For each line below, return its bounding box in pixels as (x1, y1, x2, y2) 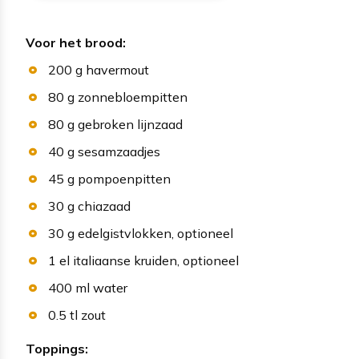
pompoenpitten (77, 171, 171, 188)
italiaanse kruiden (72, 252, 177, 269)
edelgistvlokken (77, 225, 171, 242)
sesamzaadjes (77, 143, 160, 160)
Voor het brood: (26, 34, 126, 51)
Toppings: (26, 341, 88, 357)
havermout (85, 62, 149, 79)
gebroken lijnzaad (77, 116, 183, 133)
